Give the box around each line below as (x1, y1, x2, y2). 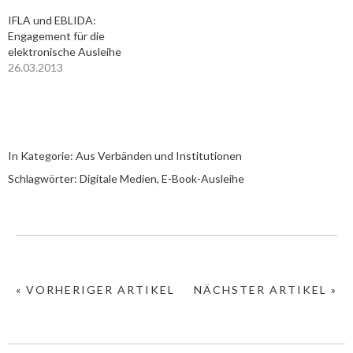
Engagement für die (8, 29, 105, 43)
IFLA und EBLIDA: (8, 13, 96, 27)
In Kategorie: (8, 149, 76, 162)
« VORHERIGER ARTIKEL (16, 283, 175, 296)
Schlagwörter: (8, 172, 80, 185)
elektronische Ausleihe (8, 45, 121, 58)
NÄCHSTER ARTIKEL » (194, 283, 337, 296)
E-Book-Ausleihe (162, 172, 244, 185)
